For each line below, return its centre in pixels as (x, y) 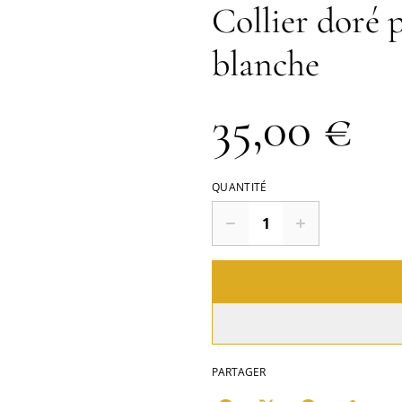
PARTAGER (239, 372)
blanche (266, 64)
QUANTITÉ (240, 187)
